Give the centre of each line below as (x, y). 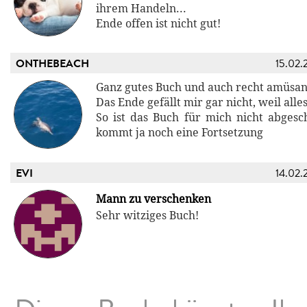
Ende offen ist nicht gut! (158, 23)
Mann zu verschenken (153, 199)
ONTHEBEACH (52, 63)
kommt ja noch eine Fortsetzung (180, 132)
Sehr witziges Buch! (147, 215)
